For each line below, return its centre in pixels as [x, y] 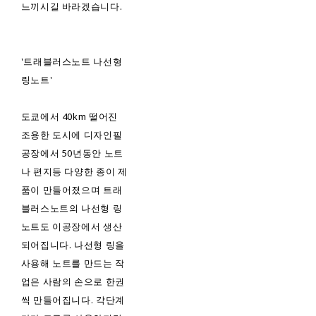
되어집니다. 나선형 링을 [73, 245]
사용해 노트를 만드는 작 [73, 263]
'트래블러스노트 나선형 [72, 62]
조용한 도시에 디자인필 [72, 135]
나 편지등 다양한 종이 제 [74, 172]
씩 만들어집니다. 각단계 [73, 300]
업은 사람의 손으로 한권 [73, 282]
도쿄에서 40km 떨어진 [69, 117]
